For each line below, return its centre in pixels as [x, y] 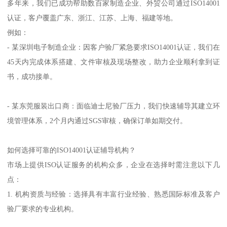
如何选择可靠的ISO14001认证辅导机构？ [72, 150]
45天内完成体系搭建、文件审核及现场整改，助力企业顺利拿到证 [113, 62]
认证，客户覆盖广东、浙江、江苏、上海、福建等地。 [92, 18]
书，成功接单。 [32, 77]
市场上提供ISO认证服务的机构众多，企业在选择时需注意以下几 [113, 165]
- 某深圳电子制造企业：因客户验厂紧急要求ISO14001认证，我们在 [113, 47]
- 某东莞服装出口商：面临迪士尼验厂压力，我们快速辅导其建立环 [113, 106]
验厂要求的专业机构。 [43, 209]
